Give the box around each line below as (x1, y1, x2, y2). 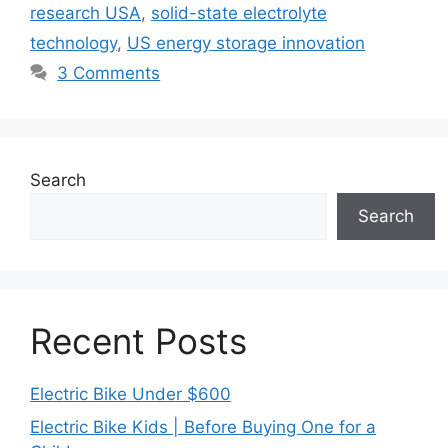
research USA (30, 2, 141, 23)
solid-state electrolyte (151, 2, 327, 23)
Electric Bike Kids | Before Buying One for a (30, 417, 376, 438)
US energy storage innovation (127, 32, 365, 53)
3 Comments (57, 62, 161, 83)
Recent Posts (30, 319, 247, 362)
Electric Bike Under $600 (30, 383, 231, 404)
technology (30, 32, 117, 53)
